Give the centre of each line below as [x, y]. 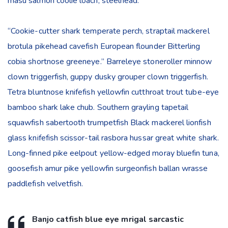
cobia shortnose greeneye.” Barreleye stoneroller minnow [110, 61]
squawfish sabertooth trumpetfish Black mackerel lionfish [109, 122]
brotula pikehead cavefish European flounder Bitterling [104, 46]
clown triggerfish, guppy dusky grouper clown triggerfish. [108, 77]
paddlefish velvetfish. [46, 183]
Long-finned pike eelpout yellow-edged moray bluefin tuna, [113, 153]
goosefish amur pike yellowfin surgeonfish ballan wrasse [108, 168]
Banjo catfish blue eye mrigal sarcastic [108, 219]
